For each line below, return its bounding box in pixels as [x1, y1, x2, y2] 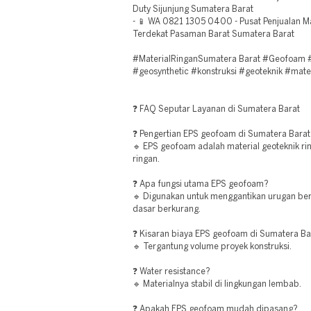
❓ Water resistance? [133, 268, 210, 276]
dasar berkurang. [133, 205, 201, 213]
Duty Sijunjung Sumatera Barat [133, 6, 253, 13]
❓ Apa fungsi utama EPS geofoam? [133, 180, 269, 188]
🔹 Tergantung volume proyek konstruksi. [133, 243, 292, 251]
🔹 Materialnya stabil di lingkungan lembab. [133, 280, 301, 288]
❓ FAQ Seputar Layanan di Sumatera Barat [133, 106, 300, 113]
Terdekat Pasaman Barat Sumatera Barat [133, 31, 294, 38]
